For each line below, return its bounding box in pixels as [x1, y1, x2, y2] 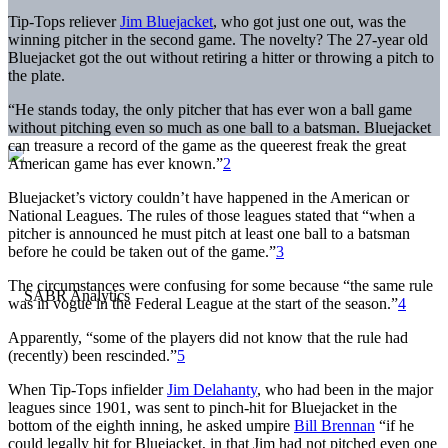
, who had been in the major [257, 380, 433, 398]
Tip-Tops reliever [8, 12, 120, 30]
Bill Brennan [294, 416, 375, 434]
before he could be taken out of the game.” [8, 242, 276, 260]
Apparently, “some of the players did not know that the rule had [8, 328, 408, 346]
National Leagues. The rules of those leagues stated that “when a [8, 206, 415, 224]
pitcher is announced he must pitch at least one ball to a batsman [8, 224, 410, 242]
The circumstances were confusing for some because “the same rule [8, 276, 433, 294]
